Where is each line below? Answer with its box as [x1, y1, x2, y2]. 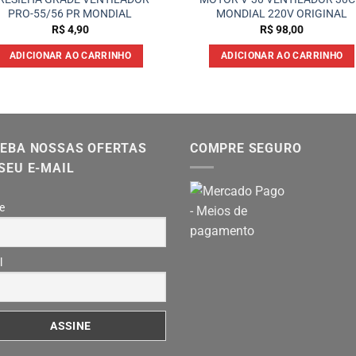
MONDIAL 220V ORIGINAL [216, 7, 348, 21]
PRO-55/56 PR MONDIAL [8, 7, 133, 21]
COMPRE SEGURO [190, 140, 302, 156]
